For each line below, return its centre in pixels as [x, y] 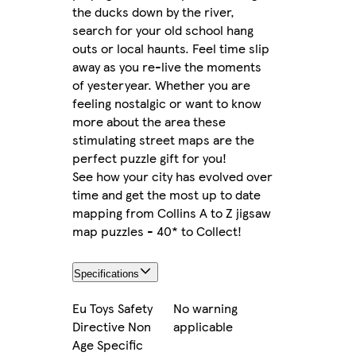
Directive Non [112, 326]
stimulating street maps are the [163, 140]
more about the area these [149, 122]
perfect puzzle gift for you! [149, 158]
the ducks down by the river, [153, 12]
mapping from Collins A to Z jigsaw [172, 213]
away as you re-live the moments [167, 67]
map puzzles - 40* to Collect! [157, 231]
